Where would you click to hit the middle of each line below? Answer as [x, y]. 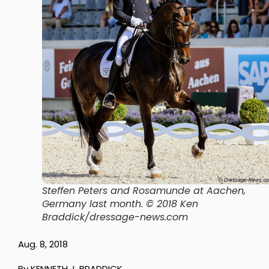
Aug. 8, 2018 [43, 244]
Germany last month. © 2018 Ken [120, 204]
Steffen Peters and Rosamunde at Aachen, [144, 190]
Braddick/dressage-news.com [115, 217]
